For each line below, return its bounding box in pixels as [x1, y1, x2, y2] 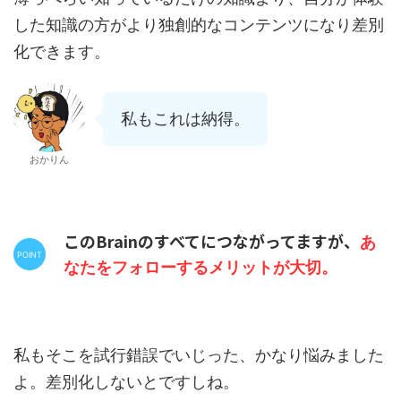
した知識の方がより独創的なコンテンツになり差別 [13, 15, 384, 35]
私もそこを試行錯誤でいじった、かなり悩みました [13, 346, 384, 365]
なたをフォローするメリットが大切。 [64, 258, 337, 277]
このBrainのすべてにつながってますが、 [64, 229, 360, 253]
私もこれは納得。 [121, 109, 250, 129]
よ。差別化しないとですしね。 [13, 372, 239, 392]
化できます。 [13, 42, 110, 62]
